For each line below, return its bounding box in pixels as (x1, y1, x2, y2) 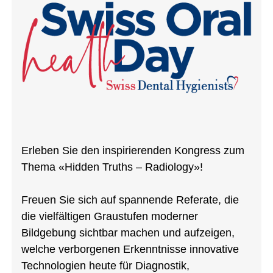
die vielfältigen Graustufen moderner (21, 210, 198, 223)
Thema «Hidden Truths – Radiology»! (21, 161, 203, 174)
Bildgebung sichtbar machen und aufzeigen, (21, 227, 235, 239)
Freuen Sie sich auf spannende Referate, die (21, 194, 239, 207)
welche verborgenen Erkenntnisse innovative (21, 243, 239, 256)
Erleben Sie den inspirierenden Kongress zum (21, 144, 244, 157)
